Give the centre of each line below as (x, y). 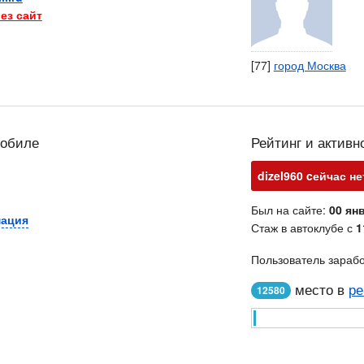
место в (319, 289)
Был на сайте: (290, 210)
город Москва (310, 65)
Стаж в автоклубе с (303, 227)
